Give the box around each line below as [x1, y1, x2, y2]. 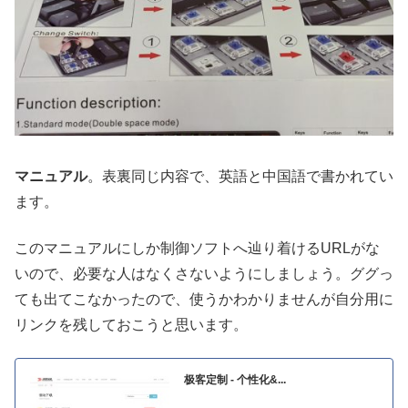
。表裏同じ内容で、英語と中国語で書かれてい [87, 168, 393, 185]
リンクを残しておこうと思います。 [15, 316, 248, 332]
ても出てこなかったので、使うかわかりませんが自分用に [15, 291, 393, 307]
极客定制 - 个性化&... [183, 372, 286, 386]
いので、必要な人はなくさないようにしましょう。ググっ [15, 265, 393, 281]
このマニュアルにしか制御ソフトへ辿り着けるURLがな [15, 240, 380, 256]
